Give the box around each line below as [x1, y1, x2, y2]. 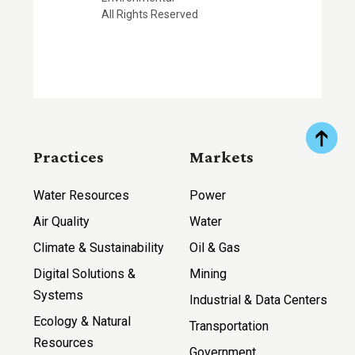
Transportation [189, 319, 269, 334]
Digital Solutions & [33, 266, 136, 282]
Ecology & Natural [33, 314, 132, 330]
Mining [189, 266, 227, 282]
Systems [33, 288, 84, 303]
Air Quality [33, 214, 90, 230]
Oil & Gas [189, 240, 240, 256]
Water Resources [33, 188, 130, 204]
